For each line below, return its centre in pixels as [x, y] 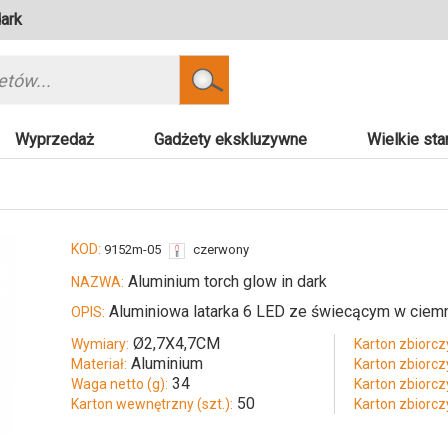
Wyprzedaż [54, 140]
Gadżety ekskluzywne [230, 140]
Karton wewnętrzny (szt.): [152, 404]
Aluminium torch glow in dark [225, 282]
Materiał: [99, 364]
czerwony [221, 250]
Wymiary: [100, 344]
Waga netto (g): [119, 384]
